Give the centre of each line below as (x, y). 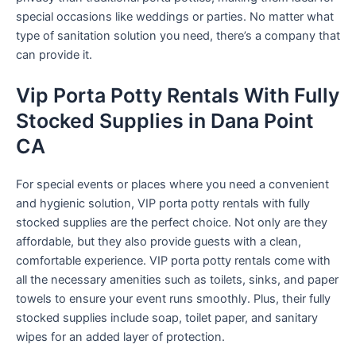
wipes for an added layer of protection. (120, 337)
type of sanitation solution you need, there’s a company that (178, 36)
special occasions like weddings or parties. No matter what (175, 17)
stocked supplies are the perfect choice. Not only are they (172, 223)
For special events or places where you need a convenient (172, 185)
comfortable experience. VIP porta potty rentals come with (173, 261)
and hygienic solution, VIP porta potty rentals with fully (163, 204)
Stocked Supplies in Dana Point (165, 121)
